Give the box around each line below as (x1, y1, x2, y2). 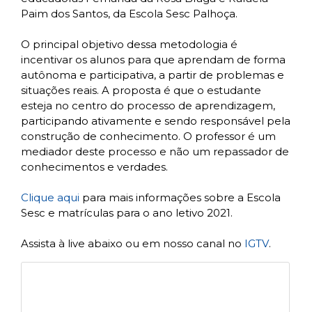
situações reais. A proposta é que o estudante (21, 84, 261, 97)
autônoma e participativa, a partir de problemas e (21, 68, 284, 82)
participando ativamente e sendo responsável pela (21, 114, 290, 128)
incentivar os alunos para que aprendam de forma (21, 53, 286, 67)
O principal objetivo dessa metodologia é (21, 38, 237, 52)
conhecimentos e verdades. (21, 160, 168, 174)
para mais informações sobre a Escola (79, 191, 281, 205)
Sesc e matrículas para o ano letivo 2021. (21, 206, 233, 220)
